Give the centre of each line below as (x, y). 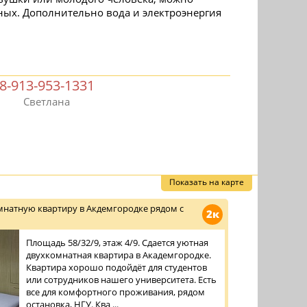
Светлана (47, 101)
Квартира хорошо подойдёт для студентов (116, 267)
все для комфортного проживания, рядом (115, 292)
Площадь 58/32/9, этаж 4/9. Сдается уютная (117, 243)
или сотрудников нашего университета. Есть (121, 280)
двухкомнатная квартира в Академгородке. (119, 255)
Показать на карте (207, 182)
